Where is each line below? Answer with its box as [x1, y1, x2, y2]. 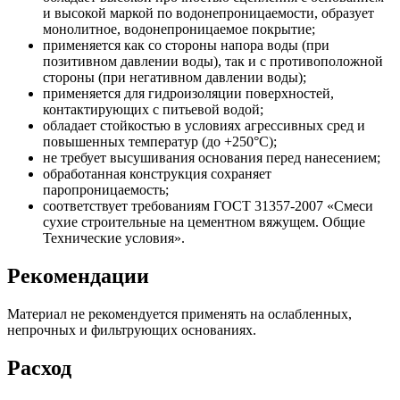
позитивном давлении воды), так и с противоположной [43, 53, 383, 69]
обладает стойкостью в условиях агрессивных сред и [43, 117, 365, 133]
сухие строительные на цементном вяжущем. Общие [43, 213, 365, 229]
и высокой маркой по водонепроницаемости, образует [43, 4, 374, 21]
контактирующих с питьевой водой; [43, 101, 263, 117]
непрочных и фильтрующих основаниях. [7, 321, 256, 337]
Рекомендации [7, 263, 149, 287]
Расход [7, 355, 71, 379]
